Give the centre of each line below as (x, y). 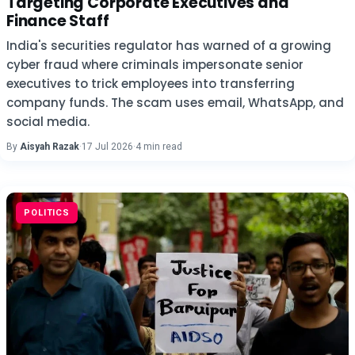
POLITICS (47, 213)
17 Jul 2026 (107, 147)
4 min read (159, 147)
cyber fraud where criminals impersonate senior (155, 65)
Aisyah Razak (50, 147)
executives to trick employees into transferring (151, 84)
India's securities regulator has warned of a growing (169, 46)
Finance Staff (58, 21)
